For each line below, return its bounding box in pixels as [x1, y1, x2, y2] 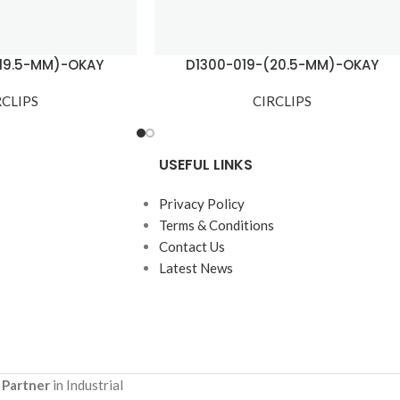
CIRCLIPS [252, 93, 312, 110]
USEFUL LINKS [158, 154, 253, 176]
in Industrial [50, 377, 123, 394]
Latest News [158, 260, 233, 277]
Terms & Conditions [158, 217, 274, 234]
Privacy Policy [158, 196, 245, 212]
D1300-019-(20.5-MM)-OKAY [185, 55, 379, 75]
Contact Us [158, 238, 225, 255]
